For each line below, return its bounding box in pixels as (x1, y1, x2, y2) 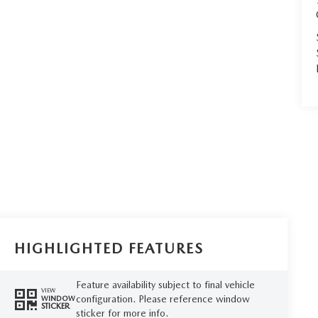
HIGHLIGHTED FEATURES (14, 239, 204, 257)
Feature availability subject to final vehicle (75, 278, 255, 290)
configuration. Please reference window (75, 292, 250, 305)
